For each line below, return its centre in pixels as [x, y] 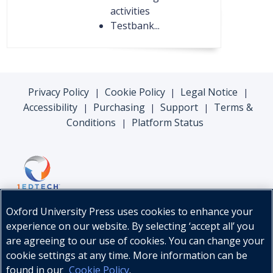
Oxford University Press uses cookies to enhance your [129, 211]
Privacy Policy [58, 92]
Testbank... [135, 26]
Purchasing [119, 108]
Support [179, 108]
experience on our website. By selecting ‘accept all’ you [130, 226]
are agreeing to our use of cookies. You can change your [135, 241]
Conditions [91, 123]
